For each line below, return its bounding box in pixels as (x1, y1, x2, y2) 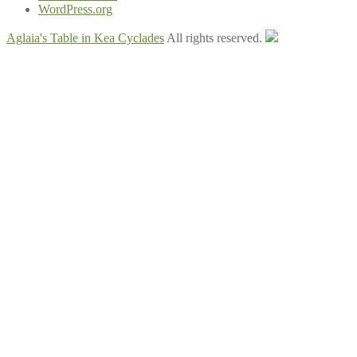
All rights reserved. (164, 31, 265, 45)
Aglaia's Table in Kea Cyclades (6, 31, 164, 45)
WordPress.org (38, 2, 112, 17)
